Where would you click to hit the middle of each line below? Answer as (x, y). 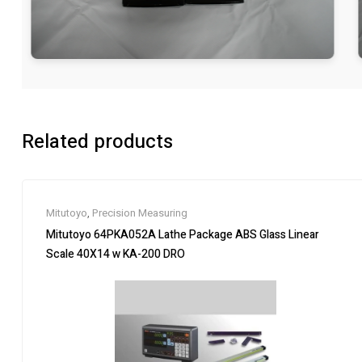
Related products (97, 142)
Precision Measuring (140, 213)
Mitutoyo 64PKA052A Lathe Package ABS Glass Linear (183, 235)
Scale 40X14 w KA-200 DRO (116, 254)
